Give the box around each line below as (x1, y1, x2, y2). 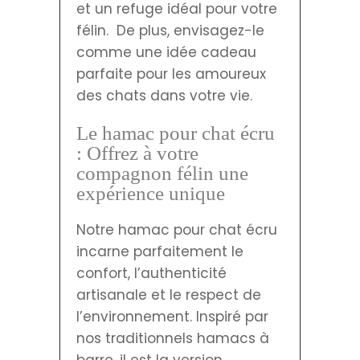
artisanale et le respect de (76, 284, 261, 305)
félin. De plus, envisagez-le (76, 20, 264, 40)
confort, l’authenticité (76, 263, 227, 283)
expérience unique (76, 182, 225, 204)
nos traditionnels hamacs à (76, 328, 269, 348)
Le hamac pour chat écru (76, 121, 275, 144)
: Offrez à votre (76, 141, 198, 164)
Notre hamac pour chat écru (76, 219, 277, 239)
